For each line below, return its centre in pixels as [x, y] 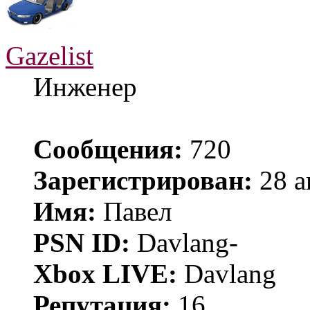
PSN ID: [82, 242]
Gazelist [49, 55]
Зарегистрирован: [143, 180]
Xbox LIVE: [105, 273]
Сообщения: [108, 149]
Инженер [85, 86]
